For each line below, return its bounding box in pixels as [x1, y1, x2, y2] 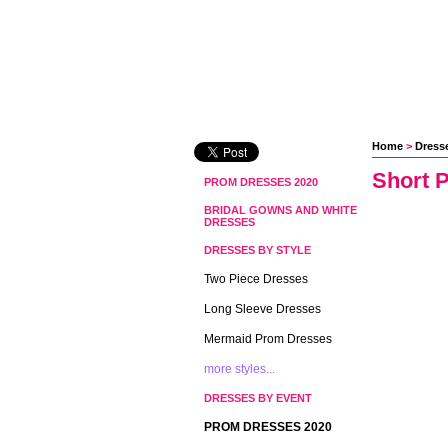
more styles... [204, 362, 275, 376]
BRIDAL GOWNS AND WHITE [204, 204, 357, 216]
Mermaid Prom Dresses [204, 332, 332, 346]
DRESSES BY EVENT [204, 392, 312, 404]
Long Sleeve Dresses [204, 302, 321, 316]
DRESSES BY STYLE [204, 244, 311, 256]
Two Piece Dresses [204, 272, 308, 286]
